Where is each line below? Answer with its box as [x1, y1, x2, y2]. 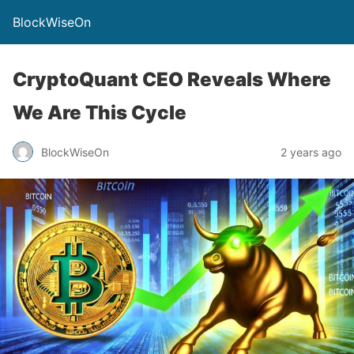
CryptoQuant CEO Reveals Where [13, 68, 331, 91]
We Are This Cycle [13, 101, 186, 124]
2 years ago [281, 145, 341, 159]
